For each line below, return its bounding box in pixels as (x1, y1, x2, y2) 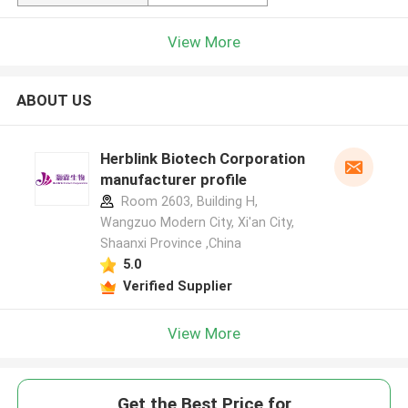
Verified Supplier (122, 278, 232, 293)
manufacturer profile (99, 170, 247, 189)
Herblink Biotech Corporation (99, 149, 305, 168)
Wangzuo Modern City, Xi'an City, (99, 215, 294, 230)
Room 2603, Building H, (117, 194, 258, 209)
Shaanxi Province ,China (99, 236, 241, 251)
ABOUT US (15, 91, 92, 110)
